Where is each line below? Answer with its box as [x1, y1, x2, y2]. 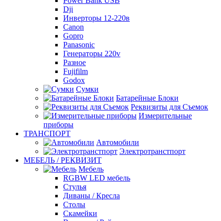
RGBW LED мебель [63, 174, 130, 182]
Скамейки [63, 209, 97, 218]
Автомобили [96, 138, 139, 147]
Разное [63, 58, 86, 67]
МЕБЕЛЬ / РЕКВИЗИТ [24, 156, 102, 164]
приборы [43, 120, 74, 129]
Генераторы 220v [63, 49, 120, 58]
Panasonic [63, 40, 95, 49]
